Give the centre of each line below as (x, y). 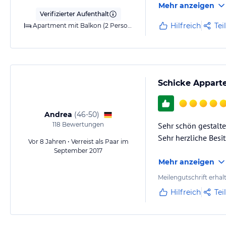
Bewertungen (82, 124)
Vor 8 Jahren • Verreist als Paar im (78, 142)
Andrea (58, 115)
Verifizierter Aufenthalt (74, 14)
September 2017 (78, 151)
